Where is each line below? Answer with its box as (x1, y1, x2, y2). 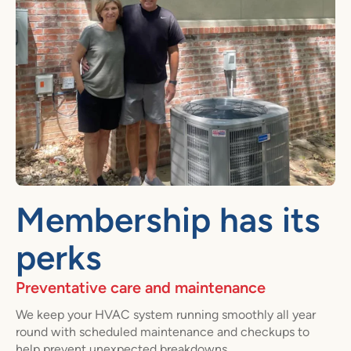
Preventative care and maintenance (16, 277, 266, 296)
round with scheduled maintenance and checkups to (16, 324, 309, 339)
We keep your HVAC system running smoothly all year (16, 306, 316, 322)
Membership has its (16, 199, 320, 240)
